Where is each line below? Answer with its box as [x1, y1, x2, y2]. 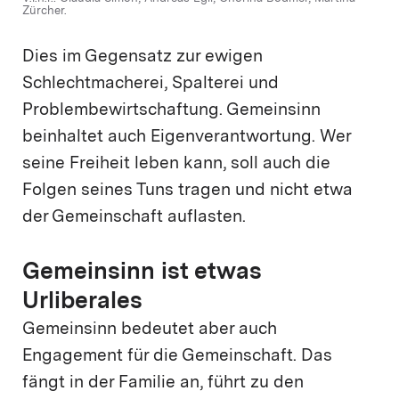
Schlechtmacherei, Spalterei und [22, 75, 279, 93]
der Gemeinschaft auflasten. [22, 208, 246, 226]
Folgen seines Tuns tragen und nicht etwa [22, 182, 353, 199]
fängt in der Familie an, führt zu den [22, 374, 304, 392]
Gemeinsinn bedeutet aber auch [22, 321, 277, 338]
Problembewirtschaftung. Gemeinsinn [22, 102, 321, 119]
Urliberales [22, 289, 142, 313]
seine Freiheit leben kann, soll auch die [22, 155, 330, 173]
